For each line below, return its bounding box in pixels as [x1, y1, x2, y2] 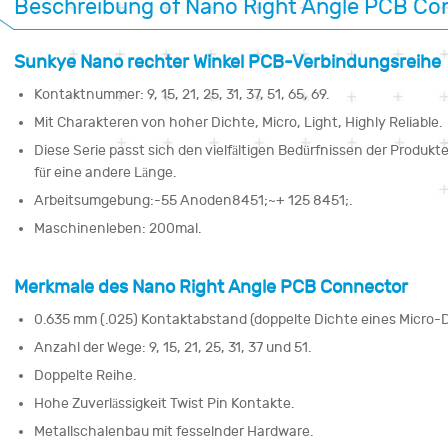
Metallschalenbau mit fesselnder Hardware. [34, 422, 313, 440]
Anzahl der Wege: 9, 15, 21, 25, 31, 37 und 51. [34, 338, 311, 356]
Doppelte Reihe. [34, 366, 136, 384]
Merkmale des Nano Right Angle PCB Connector [14, 276, 408, 298]
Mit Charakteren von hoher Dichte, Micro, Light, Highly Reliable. [34, 113, 442, 131]
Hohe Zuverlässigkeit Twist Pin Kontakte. [34, 394, 294, 412]
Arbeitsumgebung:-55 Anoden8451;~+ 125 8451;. [34, 191, 352, 209]
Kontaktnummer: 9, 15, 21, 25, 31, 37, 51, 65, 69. [34, 85, 329, 103]
